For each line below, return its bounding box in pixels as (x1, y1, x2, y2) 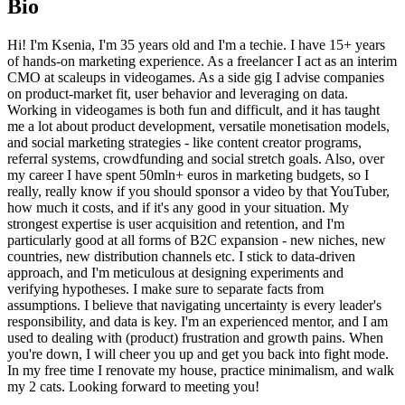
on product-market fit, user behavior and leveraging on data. (7, 86, 348, 102)
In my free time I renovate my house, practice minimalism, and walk (7, 363, 394, 379)
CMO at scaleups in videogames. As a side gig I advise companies (7, 70, 384, 86)
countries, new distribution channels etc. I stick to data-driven (7, 249, 355, 265)
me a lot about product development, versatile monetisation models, (7, 118, 390, 135)
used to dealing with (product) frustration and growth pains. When (7, 330, 383, 346)
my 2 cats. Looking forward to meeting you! (7, 379, 259, 395)
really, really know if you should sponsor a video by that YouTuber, (7, 184, 390, 200)
